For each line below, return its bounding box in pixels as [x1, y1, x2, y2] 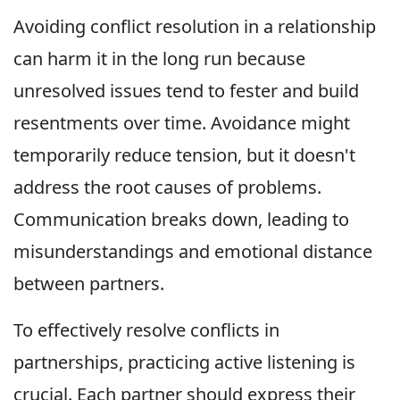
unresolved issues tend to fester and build [13, 78, 359, 103]
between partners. [13, 271, 164, 296]
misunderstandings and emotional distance [13, 238, 372, 263]
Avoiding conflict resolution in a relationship [13, 13, 376, 38]
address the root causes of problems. [13, 174, 321, 199]
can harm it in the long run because [13, 46, 305, 71]
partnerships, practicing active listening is [13, 349, 355, 374]
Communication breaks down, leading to [13, 206, 349, 231]
